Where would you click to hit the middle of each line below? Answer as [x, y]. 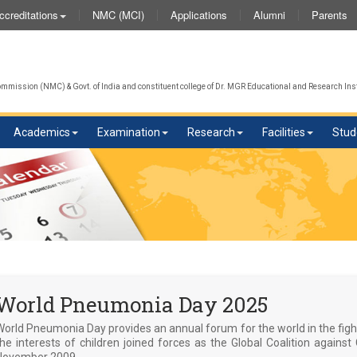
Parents [330, 15]
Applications [199, 15]
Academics [42, 132]
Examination [129, 132]
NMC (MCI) [118, 15]
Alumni [269, 15]
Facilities [284, 132]
